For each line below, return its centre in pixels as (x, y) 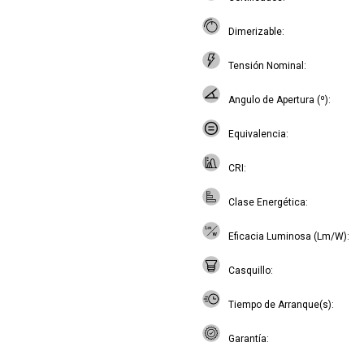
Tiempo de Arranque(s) (280, 305)
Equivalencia (257, 134)
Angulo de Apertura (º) (278, 100)
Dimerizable (255, 32)
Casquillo (249, 271)
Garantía (247, 339)
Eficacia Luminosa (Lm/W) (288, 236)
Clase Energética (267, 202)
